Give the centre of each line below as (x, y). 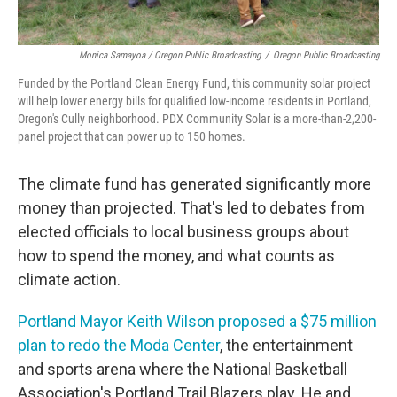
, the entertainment (286, 345)
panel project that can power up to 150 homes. (132, 136)
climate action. (69, 279)
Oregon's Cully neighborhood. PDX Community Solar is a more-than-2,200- (197, 118)
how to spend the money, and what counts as (176, 255)
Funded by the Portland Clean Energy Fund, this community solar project (194, 83)
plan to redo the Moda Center (119, 345)
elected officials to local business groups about (183, 231)
